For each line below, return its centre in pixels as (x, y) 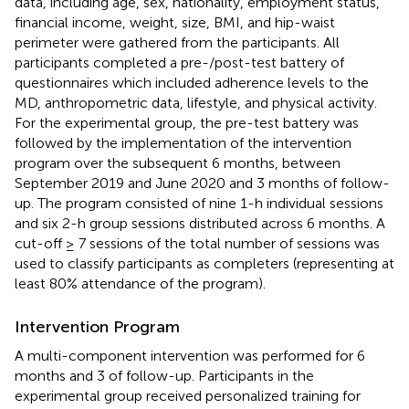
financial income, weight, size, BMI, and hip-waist (175, 22)
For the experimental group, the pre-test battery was (187, 122)
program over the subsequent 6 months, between (178, 163)
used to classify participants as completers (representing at (204, 263)
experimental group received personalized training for (188, 395)
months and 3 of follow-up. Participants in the (164, 375)
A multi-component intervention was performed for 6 (190, 355)
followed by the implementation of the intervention (183, 142)
